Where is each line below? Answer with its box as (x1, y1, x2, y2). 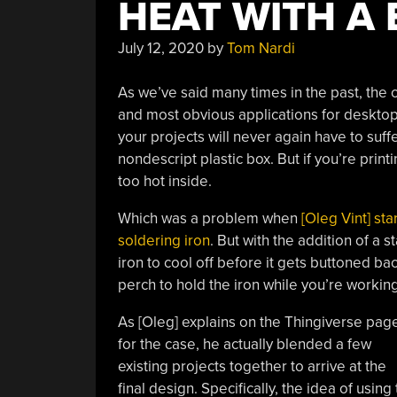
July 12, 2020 (117, 38, 204, 58)
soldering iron (117, 231, 210, 250)
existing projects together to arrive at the (117, 357, 386, 376)
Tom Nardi (226, 38, 295, 58)
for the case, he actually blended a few (117, 335, 371, 354)
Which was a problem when (117, 209, 301, 228)
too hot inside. (117, 172, 212, 191)
